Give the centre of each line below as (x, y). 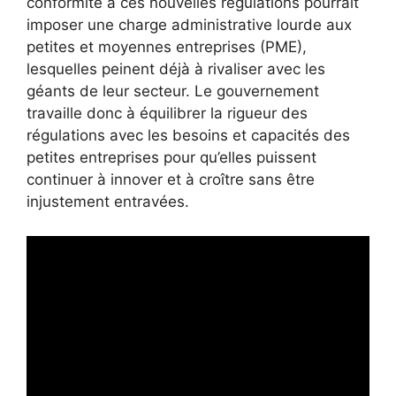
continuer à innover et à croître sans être (171, 179)
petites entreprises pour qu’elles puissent (171, 157)
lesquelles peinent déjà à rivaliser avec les (176, 69)
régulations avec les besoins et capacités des (188, 135)
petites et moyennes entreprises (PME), (167, 47)
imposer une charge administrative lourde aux (189, 25)
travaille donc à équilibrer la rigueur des (167, 113)
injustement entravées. (108, 202)
